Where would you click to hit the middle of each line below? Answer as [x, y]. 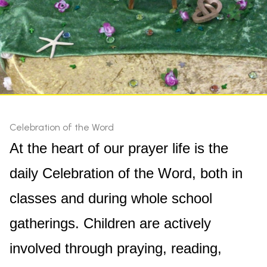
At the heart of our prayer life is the [119, 148]
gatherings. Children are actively [110, 223]
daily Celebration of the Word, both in [126, 173]
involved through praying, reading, [116, 248]
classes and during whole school [111, 198]
